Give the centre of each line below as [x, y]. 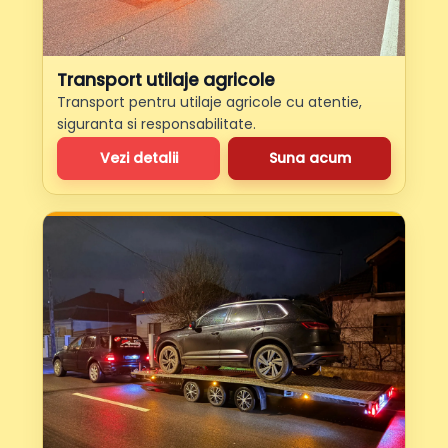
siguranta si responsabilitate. [156, 123]
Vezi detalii [138, 157]
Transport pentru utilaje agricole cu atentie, [209, 101]
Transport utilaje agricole [166, 79]
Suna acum [309, 157]
